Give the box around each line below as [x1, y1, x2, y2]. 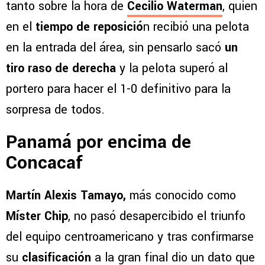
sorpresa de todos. [6, 101, 105, 119]
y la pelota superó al [116, 60, 228, 77]
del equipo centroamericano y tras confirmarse [6, 228, 254, 246]
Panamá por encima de [6, 130, 191, 156]
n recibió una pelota [143, 18, 249, 36]
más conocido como [130, 187, 236, 205]
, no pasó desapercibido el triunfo [68, 208, 245, 225]
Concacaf [6, 150, 83, 176]
